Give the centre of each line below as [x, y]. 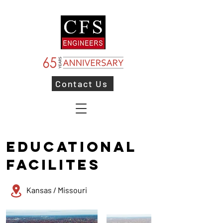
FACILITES [54, 165]
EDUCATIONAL [72, 147]
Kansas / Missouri [57, 190]
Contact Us [82, 84]
